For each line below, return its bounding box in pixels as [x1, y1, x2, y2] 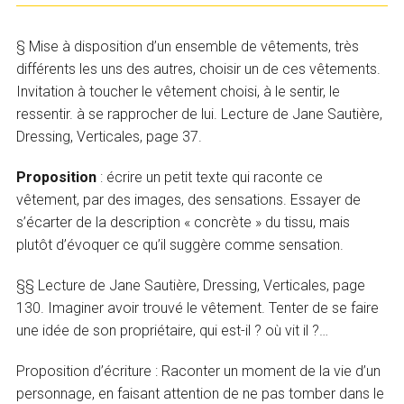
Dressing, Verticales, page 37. [16, 128, 203, 146]
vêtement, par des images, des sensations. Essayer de [16, 191, 362, 209]
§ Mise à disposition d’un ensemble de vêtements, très [16, 38, 360, 56]
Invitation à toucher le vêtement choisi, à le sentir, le [16, 83, 341, 101]
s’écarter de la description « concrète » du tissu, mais [16, 214, 351, 232]
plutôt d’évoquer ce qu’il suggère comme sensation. [16, 236, 344, 254]
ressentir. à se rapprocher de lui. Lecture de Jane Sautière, [16, 106, 383, 124]
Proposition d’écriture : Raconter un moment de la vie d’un [16, 363, 381, 381]
